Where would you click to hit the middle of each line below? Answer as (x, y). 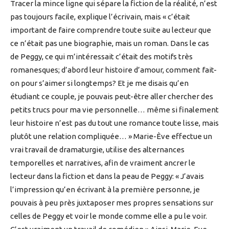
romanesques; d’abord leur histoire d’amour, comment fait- (113, 70)
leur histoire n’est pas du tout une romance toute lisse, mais (114, 123)
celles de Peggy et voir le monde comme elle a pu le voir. (109, 216)
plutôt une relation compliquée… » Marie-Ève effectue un (111, 136)
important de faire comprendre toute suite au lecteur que (111, 30)
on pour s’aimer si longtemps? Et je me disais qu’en (99, 83)
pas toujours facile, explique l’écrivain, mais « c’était (100, 17)
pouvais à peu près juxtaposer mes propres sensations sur (112, 203)
